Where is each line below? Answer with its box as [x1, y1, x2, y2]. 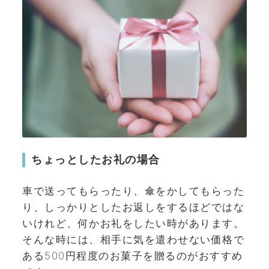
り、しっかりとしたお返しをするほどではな [22, 201, 244, 213]
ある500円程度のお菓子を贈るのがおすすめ [22, 249, 243, 262]
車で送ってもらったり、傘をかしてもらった [22, 184, 244, 197]
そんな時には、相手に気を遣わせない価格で [22, 233, 244, 246]
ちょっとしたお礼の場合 [31, 154, 160, 166]
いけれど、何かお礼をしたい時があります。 [22, 217, 244, 229]
